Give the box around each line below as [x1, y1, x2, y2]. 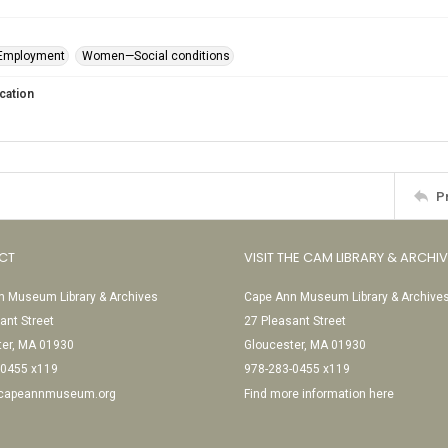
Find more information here [244, 387, 394, 401]
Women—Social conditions [82, 49, 230, 63]
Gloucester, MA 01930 [244, 338, 366, 352]
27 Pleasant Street [244, 314, 346, 328]
